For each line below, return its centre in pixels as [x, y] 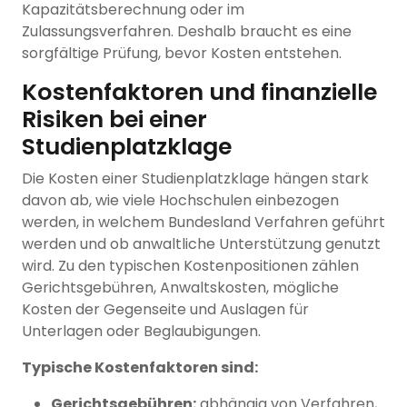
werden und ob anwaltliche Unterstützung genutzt [201, 244]
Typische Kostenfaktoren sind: [140, 368]
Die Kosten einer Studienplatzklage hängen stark [195, 179]
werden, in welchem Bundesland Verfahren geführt [203, 223]
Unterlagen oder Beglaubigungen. [141, 332]
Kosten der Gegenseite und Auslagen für [165, 310]
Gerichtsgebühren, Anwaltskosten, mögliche [180, 288]
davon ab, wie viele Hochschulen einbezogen [180, 201]
